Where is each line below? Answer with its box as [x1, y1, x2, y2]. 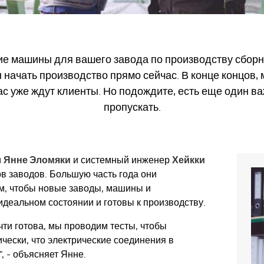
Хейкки [172, 154, 205, 166]
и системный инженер [71, 154, 172, 166]
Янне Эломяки [4, 154, 71, 166]
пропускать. [103, 101, 161, 114]
